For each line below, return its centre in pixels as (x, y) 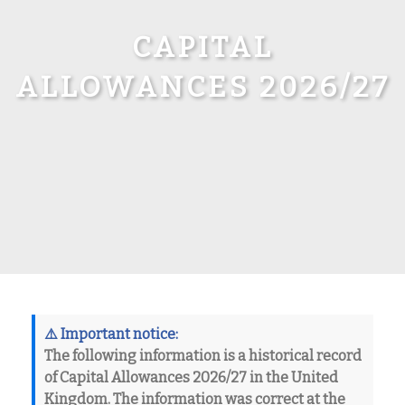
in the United (292, 377)
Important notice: (119, 334)
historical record (305, 355)
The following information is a (146, 355)
